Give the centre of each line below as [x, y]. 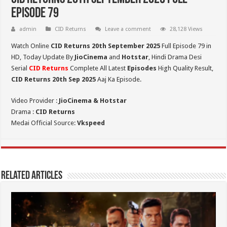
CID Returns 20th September [99, 46]
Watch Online [31, 46]
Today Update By [49, 57]
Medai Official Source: [44, 123]
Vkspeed [91, 123]
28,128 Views [186, 29]
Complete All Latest [98, 68]
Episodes [142, 68]
